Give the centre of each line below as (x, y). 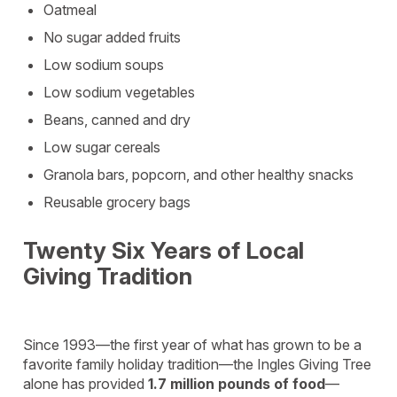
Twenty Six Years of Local (163, 250)
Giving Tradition (108, 276)
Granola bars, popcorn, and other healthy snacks (198, 175)
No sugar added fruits (112, 37)
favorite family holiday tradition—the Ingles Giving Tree (197, 364)
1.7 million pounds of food (237, 384)
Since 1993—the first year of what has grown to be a (192, 345)
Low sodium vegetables (119, 92)
